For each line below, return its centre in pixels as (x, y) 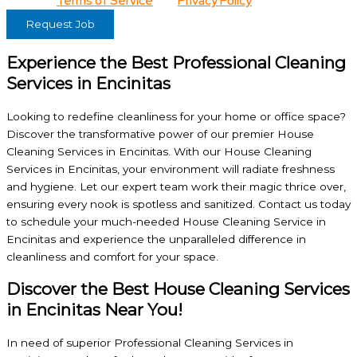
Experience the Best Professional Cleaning (176, 63)
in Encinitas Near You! (94, 310)
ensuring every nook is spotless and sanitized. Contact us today (178, 204)
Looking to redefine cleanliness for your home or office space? (176, 117)
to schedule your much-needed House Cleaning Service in (166, 222)
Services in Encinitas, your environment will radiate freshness (171, 169)
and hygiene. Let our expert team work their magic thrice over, (176, 187)
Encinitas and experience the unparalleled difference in (156, 239)
